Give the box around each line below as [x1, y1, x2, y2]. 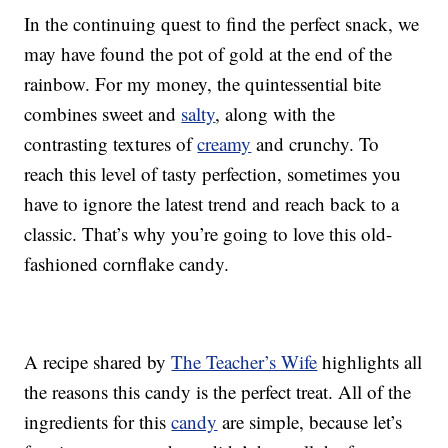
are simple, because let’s [217, 409, 403, 435]
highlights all [317, 349, 423, 375]
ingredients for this [24, 409, 172, 435]
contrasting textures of [24, 131, 198, 157]
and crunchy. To [251, 131, 380, 157]
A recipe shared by [24, 349, 172, 375]
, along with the [215, 101, 336, 127]
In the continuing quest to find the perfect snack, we [24, 11, 420, 37]
